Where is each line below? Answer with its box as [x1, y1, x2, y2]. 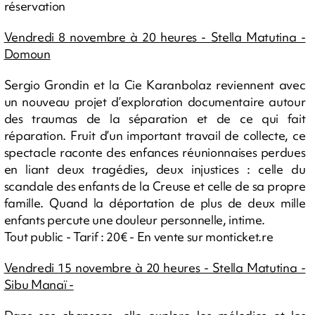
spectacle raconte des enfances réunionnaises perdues [4, 143, 306, 160]
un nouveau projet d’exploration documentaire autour [4, 93, 306, 110]
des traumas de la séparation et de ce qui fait [4, 110, 306, 127]
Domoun [4, 45, 51, 62]
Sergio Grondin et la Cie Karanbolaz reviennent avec [4, 76, 306, 93]
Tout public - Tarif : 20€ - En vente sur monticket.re [4, 228, 274, 245]
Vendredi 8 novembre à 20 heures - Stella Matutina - [4, 28, 306, 45]
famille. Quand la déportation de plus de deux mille [4, 194, 306, 211]
